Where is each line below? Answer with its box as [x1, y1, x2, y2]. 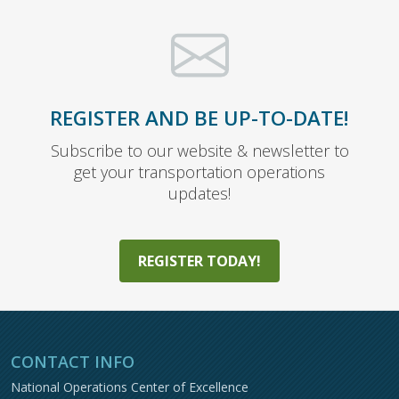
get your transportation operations [74, 161, 325, 183]
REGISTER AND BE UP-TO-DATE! [50, 104, 349, 132]
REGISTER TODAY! [138, 251, 261, 271]
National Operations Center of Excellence [11, 379, 248, 395]
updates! [168, 183, 231, 204]
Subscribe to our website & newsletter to [50, 140, 349, 161]
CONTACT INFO [11, 351, 134, 372]
